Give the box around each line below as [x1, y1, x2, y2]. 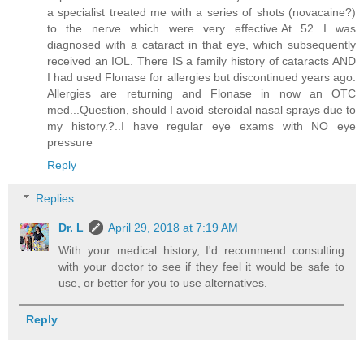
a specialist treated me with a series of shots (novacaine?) [47, 5, 356, 19]
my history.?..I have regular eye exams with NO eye [47, 119, 356, 132]
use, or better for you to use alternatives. [58, 276, 268, 290]
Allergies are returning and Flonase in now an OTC [47, 86, 356, 100]
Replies [36, 192, 75, 206]
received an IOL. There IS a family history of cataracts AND [47, 54, 356, 67]
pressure [47, 135, 93, 149]
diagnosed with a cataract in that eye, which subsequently [47, 37, 356, 51]
